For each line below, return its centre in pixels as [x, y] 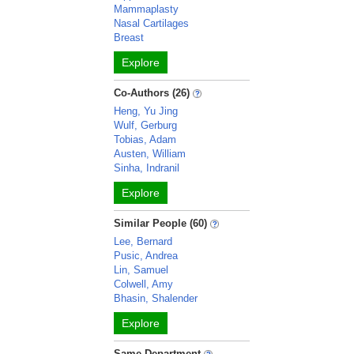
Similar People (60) [161, 223]
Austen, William [150, 154]
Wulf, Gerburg [146, 125]
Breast [129, 38]
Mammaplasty [147, 9]
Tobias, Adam [145, 139]
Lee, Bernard [143, 241]
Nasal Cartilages [152, 23]
